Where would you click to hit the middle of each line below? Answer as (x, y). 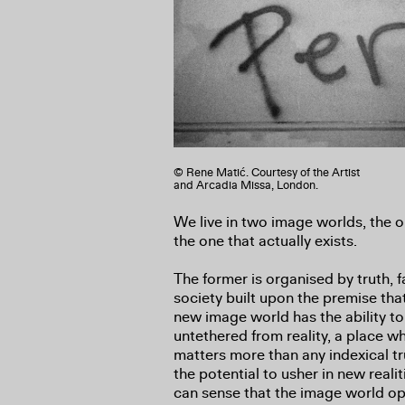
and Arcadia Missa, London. (246, 185)
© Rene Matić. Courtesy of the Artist (267, 173)
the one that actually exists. (267, 241)
